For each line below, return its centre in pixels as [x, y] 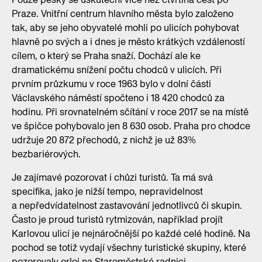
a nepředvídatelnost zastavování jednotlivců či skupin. [127, 205]
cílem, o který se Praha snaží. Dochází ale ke [106, 56]
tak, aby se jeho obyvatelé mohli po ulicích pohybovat [125, 27]
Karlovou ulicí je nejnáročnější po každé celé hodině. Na [131, 233]
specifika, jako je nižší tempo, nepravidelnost [107, 191]
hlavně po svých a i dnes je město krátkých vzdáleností [128, 42]
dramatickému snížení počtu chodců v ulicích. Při [117, 70]
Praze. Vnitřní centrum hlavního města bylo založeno [123, 13]
